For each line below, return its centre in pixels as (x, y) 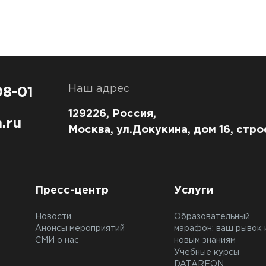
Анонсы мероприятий (80, 229)
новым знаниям (205, 240)
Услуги (193, 191)
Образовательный (212, 217)
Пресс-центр (72, 191)
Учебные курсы (206, 252)
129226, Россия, (112, 114)
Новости (53, 217)
